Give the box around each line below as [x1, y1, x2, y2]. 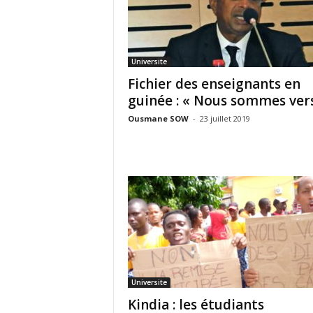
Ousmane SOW [127, 113, 189, 124]
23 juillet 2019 [199, 113, 250, 124]
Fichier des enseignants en [127, 75, 300, 93]
